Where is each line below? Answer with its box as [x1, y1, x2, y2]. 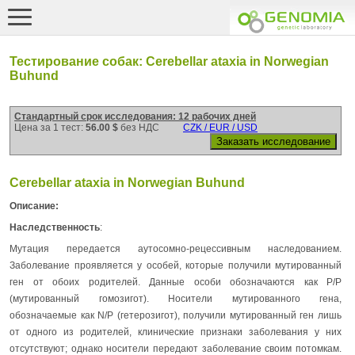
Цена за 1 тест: [14, 122, 86, 133]
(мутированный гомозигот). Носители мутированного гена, [10, 292, 342, 304]
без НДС [120, 122, 159, 133]
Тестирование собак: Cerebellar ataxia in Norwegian [10, 54, 329, 68]
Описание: [10, 200, 59, 212]
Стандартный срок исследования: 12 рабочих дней [14, 111, 256, 122]
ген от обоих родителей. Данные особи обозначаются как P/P [10, 276, 342, 288]
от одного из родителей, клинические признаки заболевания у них [10, 326, 342, 338]
